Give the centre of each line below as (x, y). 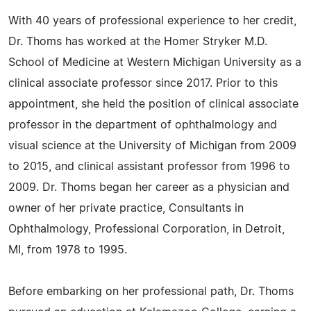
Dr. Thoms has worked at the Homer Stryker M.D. (138, 42)
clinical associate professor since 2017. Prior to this (143, 83)
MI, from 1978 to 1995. (68, 250)
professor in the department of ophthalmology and (143, 125)
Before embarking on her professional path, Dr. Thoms (151, 292)
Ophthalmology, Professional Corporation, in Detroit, (146, 229)
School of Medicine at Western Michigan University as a (155, 62)
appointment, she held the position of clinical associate (153, 104)
